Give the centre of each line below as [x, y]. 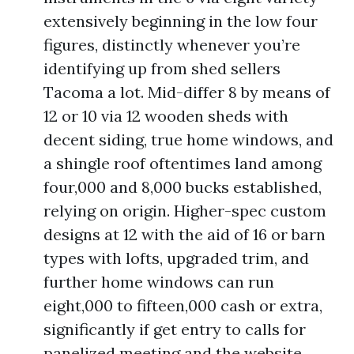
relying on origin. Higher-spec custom [185, 210]
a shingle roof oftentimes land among [183, 163]
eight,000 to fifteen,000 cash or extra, [183, 305]
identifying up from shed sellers [162, 68]
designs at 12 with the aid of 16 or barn [185, 234]
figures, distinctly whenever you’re [172, 44]
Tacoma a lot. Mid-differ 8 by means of [187, 92]
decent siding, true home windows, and [188, 139]
